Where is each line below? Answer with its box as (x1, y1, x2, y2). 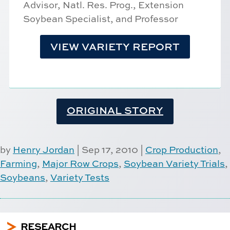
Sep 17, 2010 (82, 143, 138, 157)
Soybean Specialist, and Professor (23, 12, 178, 26)
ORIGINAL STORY (67, 103, 163, 118)
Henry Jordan (13, 143, 74, 157)
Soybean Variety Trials (124, 157, 225, 170)
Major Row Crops (42, 157, 119, 170)
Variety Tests (50, 171, 109, 184)
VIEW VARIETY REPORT (50, 40, 180, 54)
